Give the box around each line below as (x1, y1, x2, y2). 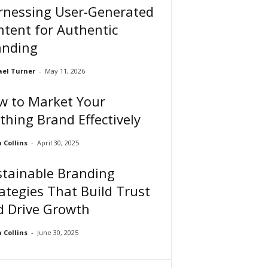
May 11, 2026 (44, 66, 85, 75)
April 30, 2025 (36, 138, 79, 147)
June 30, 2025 (36, 227, 78, 237)
